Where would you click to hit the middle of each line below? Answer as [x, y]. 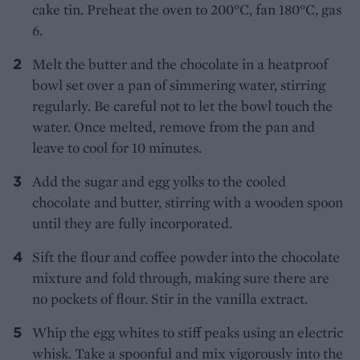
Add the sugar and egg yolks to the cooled [159, 182]
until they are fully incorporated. [132, 223]
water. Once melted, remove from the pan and [174, 127]
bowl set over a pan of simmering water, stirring [179, 85]
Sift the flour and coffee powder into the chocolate [186, 257]
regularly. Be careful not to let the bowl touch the [182, 106]
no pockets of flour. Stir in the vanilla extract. [170, 299]
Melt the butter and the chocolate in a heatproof [180, 64]
